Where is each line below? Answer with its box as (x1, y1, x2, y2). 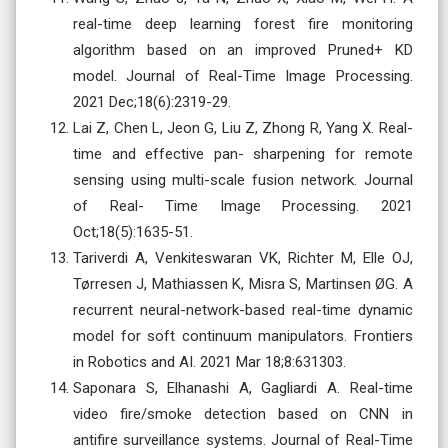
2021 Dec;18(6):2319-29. (73, 92, 231, 111)
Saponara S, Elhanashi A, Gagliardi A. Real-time (73, 378, 413, 397)
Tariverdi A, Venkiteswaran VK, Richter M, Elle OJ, (73, 248, 413, 267)
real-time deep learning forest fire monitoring (73, 14, 413, 33)
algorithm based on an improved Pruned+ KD (73, 40, 413, 59)
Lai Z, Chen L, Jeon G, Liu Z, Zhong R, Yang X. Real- (73, 118, 413, 137)
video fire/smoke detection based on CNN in (73, 404, 413, 423)
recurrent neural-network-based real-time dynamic (73, 300, 413, 319)
